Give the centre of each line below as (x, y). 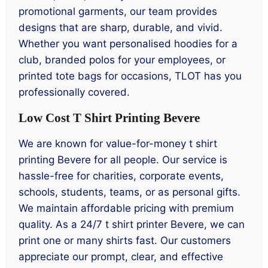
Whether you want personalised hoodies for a (128, 43)
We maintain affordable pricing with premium (126, 208)
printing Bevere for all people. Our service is (123, 159)
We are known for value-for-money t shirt (118, 143)
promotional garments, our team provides (118, 11)
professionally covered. (74, 92)
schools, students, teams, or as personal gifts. (130, 192)
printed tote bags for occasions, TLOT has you (130, 76)
